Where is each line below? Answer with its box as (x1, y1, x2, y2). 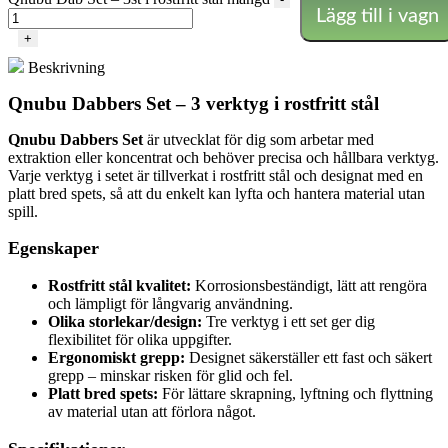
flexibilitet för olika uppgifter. (48, 330, 232, 348)
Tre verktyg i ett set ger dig (202, 312, 375, 330)
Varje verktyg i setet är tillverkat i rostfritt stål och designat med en (8, 166, 423, 184)
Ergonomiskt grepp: (48, 348, 185, 366)
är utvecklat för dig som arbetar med (143, 130, 374, 148)
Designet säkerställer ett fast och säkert (185, 348, 432, 366)
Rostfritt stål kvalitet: (48, 276, 191, 294)
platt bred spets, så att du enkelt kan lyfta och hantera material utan (8, 184, 425, 202)
